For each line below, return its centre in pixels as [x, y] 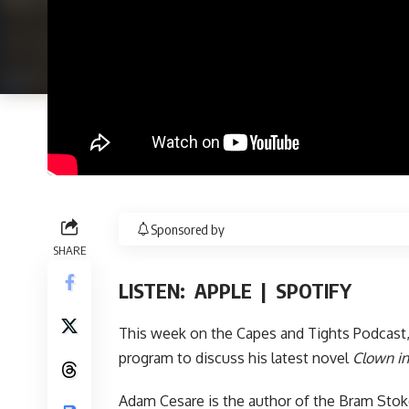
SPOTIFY [314, 290]
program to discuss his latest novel [236, 357]
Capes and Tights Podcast [321, 333]
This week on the [178, 333]
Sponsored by [188, 229]
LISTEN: [157, 290]
